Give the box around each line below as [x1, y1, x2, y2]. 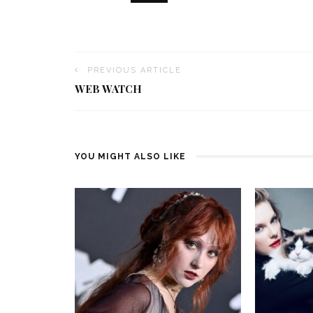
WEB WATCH [75, 81, 142, 96]
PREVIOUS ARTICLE [87, 65, 182, 75]
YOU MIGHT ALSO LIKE [75, 151, 186, 161]
